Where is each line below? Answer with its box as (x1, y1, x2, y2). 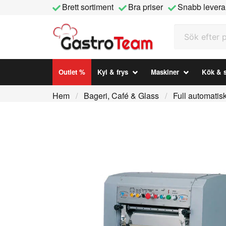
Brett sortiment (62, 1, 114, 13)
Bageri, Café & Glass (84, 90, 159, 101)
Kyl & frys (97, 67, 128, 77)
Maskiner (151, 67, 180, 77)
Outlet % (59, 67, 85, 77)
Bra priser (128, 1, 163, 13)
